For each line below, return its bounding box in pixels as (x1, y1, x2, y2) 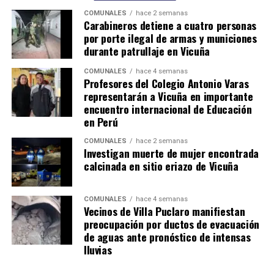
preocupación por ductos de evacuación (83, 216, 259, 232)
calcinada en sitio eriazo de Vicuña (83, 158, 239, 174)
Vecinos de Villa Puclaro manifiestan (83, 203, 245, 220)
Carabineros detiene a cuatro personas (83, 17, 256, 34)
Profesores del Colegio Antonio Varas (83, 75, 249, 92)
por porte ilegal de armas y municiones (83, 30, 257, 46)
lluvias (83, 242, 112, 258)
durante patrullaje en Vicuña (83, 43, 210, 59)
